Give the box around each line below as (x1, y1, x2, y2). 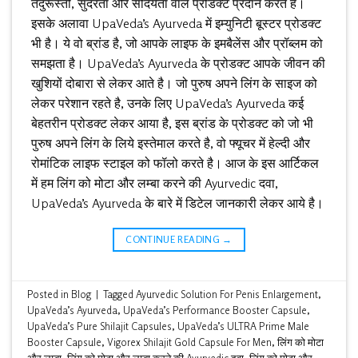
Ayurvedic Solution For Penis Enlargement (136, 288, 319, 301)
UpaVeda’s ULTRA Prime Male (177, 320, 310, 333)
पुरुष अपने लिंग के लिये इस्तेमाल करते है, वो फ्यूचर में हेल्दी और (31, 135, 310, 152)
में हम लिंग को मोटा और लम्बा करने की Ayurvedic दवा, (31, 175, 278, 192)
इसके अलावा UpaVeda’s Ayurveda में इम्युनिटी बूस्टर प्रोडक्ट (31, 15, 321, 32)
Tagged (103, 288, 137, 301)
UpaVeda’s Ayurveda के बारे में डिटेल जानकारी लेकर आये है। (31, 195, 324, 212)
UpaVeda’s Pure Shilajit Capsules (27, 320, 173, 333)
